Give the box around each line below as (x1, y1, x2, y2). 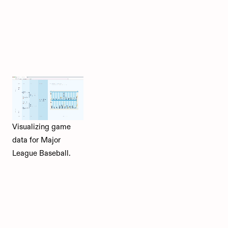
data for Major (12, 134, 61, 145)
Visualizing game (12, 121, 71, 132)
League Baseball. (12, 148, 71, 158)
